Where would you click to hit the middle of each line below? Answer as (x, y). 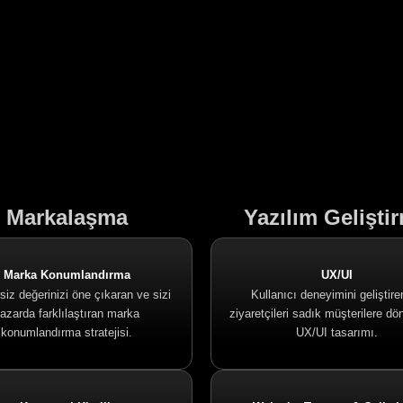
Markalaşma (67, 217)
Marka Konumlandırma (67, 275)
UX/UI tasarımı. (336, 332)
